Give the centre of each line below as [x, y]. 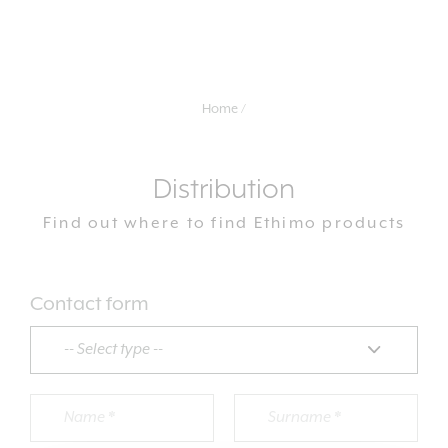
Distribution [224, 190]
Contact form [89, 304]
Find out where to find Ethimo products [224, 223]
